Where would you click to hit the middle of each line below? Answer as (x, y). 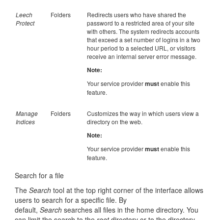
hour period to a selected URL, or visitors (141, 48)
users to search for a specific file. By (71, 200)
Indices (25, 122)
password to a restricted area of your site (141, 23)
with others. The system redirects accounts (143, 31)
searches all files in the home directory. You (130, 210)
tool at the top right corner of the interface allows (127, 190)
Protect (25, 23)
